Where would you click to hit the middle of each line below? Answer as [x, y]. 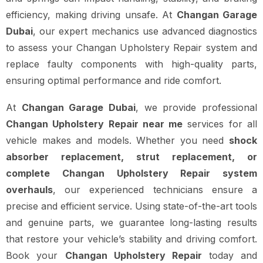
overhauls [29, 190]
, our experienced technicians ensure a [155, 190]
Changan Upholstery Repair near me [95, 124]
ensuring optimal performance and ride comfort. [114, 81]
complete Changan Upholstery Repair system [131, 173]
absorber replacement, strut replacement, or [131, 157]
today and [233, 256]
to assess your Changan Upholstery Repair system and [131, 48]
